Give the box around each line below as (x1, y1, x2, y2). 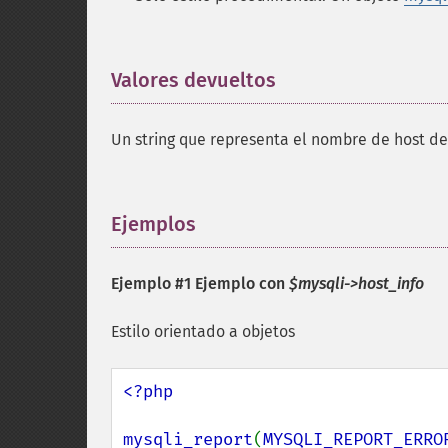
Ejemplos (111, 212, 196, 236)
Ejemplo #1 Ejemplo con (111, 274, 289, 293)
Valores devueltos (111, 68, 276, 92)
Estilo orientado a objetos (111, 322, 295, 341)
